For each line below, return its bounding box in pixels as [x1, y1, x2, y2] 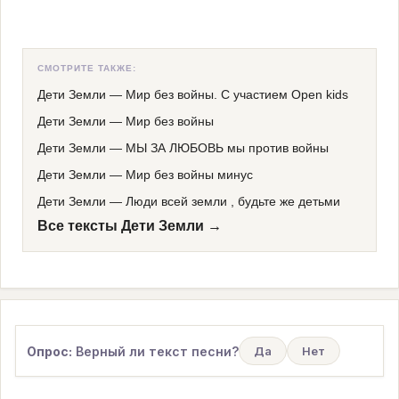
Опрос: [27, 343, 72, 359]
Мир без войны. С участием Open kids [126, 87, 348, 102]
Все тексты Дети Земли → [37, 218, 222, 233]
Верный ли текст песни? [72, 343, 239, 359]
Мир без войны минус [126, 167, 253, 182]
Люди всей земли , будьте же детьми [126, 194, 340, 208]
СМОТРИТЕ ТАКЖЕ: [37, 63, 136, 73]
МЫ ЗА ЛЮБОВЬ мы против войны [126, 141, 329, 155]
